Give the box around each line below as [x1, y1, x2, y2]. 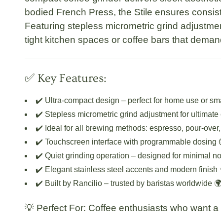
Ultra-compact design [45, 96, 119, 105]
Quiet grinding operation [45, 151, 129, 160]
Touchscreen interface [45, 137, 122, 146]
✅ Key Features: [25, 71, 107, 85]
